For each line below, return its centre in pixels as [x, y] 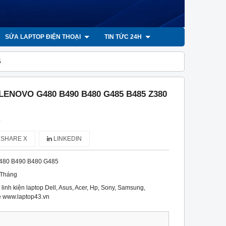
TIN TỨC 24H [124, 37]
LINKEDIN [67, 139]
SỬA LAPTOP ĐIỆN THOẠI [44, 37]
